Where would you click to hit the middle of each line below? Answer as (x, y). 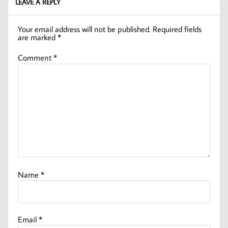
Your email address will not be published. (84, 29)
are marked (38, 37)
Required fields (177, 29)
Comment (36, 58)
